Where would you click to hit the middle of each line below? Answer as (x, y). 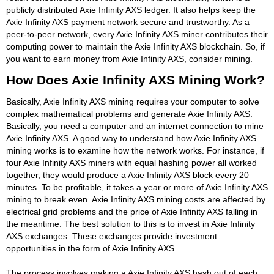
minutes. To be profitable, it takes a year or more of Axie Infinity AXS (137, 187)
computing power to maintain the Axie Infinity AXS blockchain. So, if (135, 46)
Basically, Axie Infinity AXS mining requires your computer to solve (133, 101)
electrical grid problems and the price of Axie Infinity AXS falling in (132, 211)
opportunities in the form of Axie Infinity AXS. (91, 248)
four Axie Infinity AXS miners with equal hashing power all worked (131, 162)
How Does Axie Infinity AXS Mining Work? (135, 80)
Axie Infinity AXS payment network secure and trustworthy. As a (128, 22)
